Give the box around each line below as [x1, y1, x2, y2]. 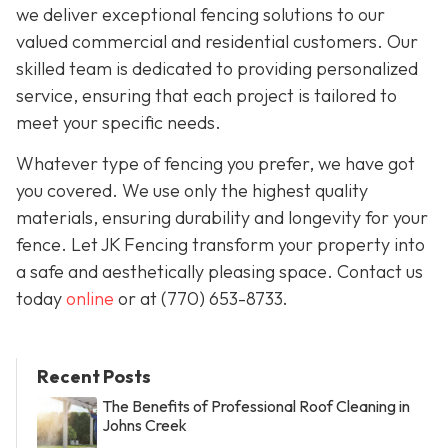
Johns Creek [102, 415, 187, 436]
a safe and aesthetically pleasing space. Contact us [16, 259, 423, 283]
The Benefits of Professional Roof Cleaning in [102, 396, 410, 417]
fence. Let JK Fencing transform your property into [16, 232, 425, 256]
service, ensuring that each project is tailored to [16, 83, 397, 107]
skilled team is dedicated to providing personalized [16, 56, 418, 80]
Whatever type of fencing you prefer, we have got [16, 151, 415, 175]
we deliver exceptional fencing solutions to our [16, 2, 385, 26]
